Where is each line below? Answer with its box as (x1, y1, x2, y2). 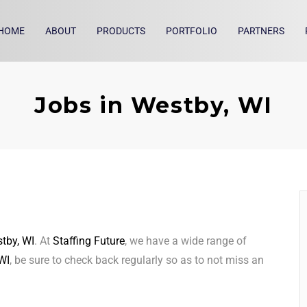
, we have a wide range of (125, 234, 247, 248)
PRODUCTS (97, 25, 145, 37)
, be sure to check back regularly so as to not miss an (10, 254, 264, 267)
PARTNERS (238, 25, 284, 37)
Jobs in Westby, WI (34, 92, 273, 119)
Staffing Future (53, 234, 125, 248)
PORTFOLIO (166, 25, 217, 37)
